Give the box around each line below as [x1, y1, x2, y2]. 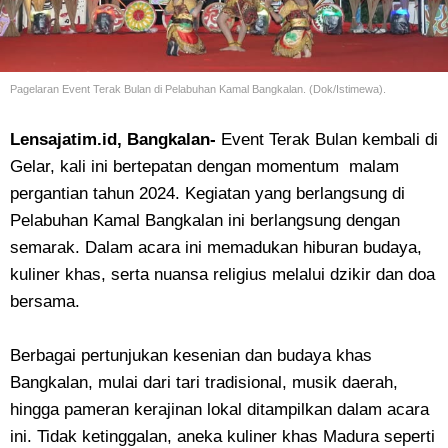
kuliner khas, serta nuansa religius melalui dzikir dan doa [10, 265, 435, 284]
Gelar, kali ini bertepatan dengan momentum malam [10, 157, 399, 176]
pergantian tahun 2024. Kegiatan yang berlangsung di [10, 184, 405, 203]
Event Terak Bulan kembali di [221, 130, 438, 149]
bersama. [10, 292, 80, 311]
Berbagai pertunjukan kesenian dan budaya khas [10, 346, 372, 365]
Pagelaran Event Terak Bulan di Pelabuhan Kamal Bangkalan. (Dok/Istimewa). [10, 83, 386, 95]
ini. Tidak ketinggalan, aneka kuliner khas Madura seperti [10, 427, 435, 446]
